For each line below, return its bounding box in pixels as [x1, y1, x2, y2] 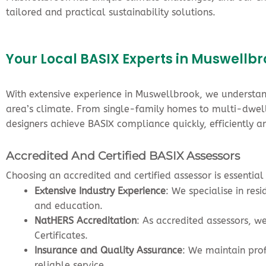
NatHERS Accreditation [34, 214, 137, 226]
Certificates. [34, 229, 88, 241]
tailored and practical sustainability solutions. [6, 6, 216, 18]
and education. [34, 199, 103, 211]
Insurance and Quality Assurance [34, 244, 182, 256]
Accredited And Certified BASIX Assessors [6, 148, 240, 163]
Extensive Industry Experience [34, 185, 166, 197]
